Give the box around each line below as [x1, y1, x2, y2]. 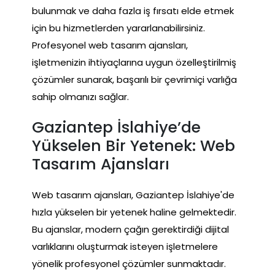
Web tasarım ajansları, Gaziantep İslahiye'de [32, 188, 234, 201]
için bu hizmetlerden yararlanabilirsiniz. [32, 21, 205, 34]
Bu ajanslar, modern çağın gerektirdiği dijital [32, 222, 229, 236]
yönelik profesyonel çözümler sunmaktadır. [32, 257, 226, 270]
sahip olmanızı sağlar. [32, 90, 129, 103]
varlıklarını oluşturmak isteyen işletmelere [32, 239, 218, 253]
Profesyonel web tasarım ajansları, [32, 38, 188, 52]
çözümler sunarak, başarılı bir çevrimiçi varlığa [32, 72, 237, 86]
